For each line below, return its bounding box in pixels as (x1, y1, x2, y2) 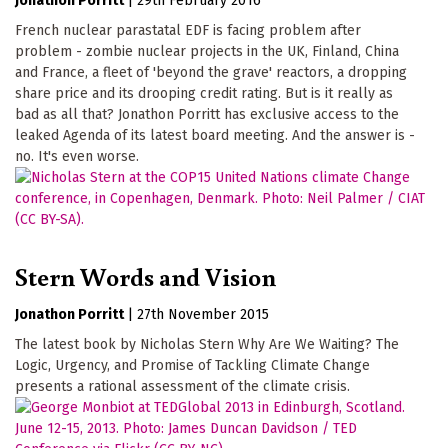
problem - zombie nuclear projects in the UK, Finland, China (15, 42, 399, 60)
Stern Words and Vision (15, 259, 276, 294)
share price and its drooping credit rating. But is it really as (15, 84, 393, 102)
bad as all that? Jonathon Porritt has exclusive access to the (15, 105, 399, 123)
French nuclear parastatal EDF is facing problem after (15, 21, 361, 39)
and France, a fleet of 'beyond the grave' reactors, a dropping (15, 63, 407, 81)
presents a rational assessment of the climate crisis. (15, 378, 350, 396)
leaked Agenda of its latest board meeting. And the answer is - (15, 126, 415, 144)
